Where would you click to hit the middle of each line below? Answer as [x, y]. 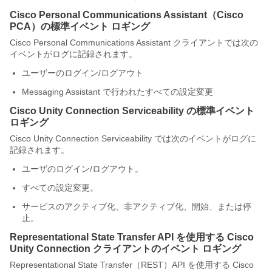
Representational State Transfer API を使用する [118, 237]
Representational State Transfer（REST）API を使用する [121, 265]
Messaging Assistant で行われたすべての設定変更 [117, 92]
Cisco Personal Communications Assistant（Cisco [127, 15]
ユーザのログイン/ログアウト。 [83, 169]
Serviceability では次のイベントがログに [178, 138]
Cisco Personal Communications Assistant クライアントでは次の [134, 42]
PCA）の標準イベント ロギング [80, 26]
